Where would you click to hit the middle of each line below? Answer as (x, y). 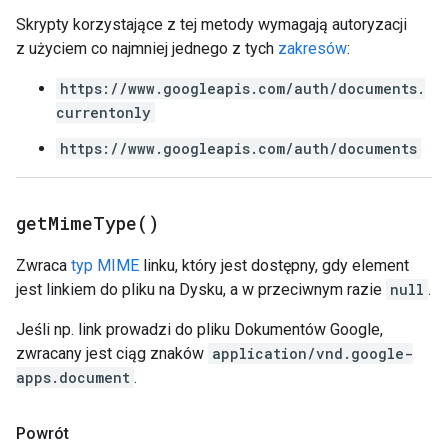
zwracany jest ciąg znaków (112, 353)
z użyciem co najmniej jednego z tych (147, 48)
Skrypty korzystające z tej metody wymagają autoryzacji (211, 24)
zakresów (312, 48)
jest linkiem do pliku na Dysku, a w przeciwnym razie (201, 289)
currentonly (103, 112)
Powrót (42, 433)
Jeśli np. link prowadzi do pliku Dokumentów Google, (199, 329)
